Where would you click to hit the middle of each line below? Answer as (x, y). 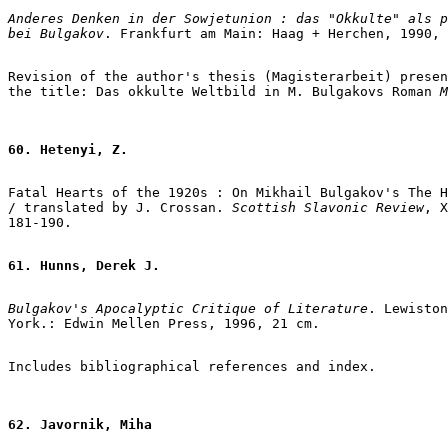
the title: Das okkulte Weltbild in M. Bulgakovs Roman (220, 91)
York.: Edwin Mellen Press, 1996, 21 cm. (164, 323)
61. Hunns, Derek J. (84, 265)
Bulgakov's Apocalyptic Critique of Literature (188, 308)
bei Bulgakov (56, 33)
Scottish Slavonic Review (328, 207)
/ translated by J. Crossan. (120, 207)
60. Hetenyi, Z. (68, 149)
